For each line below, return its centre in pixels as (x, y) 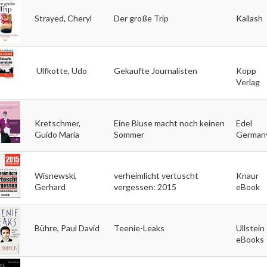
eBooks (250, 239)
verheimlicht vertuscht (156, 175)
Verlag (248, 82)
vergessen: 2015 (145, 187)
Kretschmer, (57, 123)
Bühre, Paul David (67, 228)
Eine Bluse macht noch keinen (169, 123)
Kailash (249, 18)
